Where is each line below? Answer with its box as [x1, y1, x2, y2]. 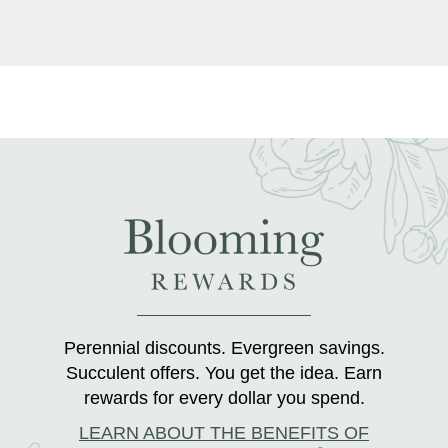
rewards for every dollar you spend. [83, 387, 365, 408]
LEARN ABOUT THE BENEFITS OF [79, 422, 369, 443]
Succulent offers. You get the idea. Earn [66, 362, 382, 383]
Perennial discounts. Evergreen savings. [63, 337, 385, 358]
